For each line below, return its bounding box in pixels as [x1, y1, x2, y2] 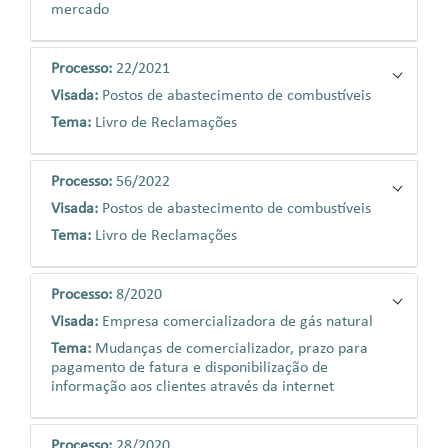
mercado [51, 2, 109, 18]
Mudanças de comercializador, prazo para [95, 341, 368, 357]
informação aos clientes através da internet [51, 379, 334, 395]
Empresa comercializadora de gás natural [102, 314, 373, 330]
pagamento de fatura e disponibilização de [51, 360, 328, 376]
